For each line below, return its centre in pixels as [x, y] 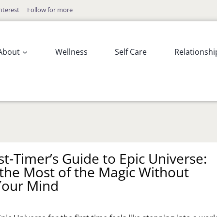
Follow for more [50, 9]
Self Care [131, 52]
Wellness [71, 52]
